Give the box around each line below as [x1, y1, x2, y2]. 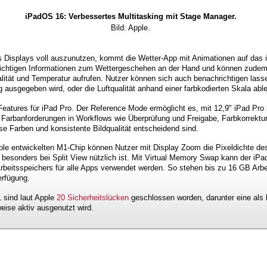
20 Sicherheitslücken [57, 193, 129, 202]
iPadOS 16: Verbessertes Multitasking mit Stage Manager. [24, 12, 237, 21]
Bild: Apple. [111, 23, 150, 33]
